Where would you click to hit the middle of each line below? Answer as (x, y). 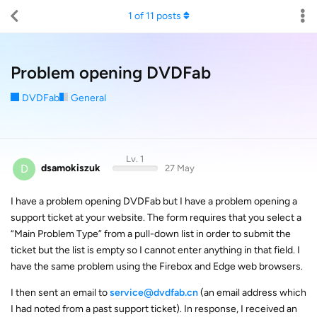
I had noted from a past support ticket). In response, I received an (154, 309)
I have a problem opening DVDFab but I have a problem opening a (154, 201)
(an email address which (252, 292)
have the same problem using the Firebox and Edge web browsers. (157, 266)
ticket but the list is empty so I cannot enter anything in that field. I (155, 250)
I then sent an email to (60, 292)
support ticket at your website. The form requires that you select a (156, 217)
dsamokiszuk (71, 168)
